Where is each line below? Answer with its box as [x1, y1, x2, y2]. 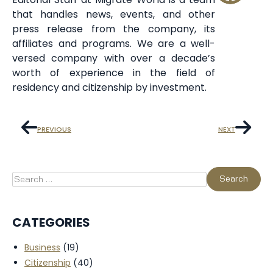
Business [24, 241, 60, 254]
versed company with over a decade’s [12, 51, 215, 66]
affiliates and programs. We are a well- [12, 37, 215, 51]
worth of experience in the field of [12, 66, 215, 80]
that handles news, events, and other [12, 7, 215, 22]
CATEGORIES [12, 214, 90, 232]
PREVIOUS [37, 124, 71, 134]
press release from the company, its [12, 22, 215, 37]
